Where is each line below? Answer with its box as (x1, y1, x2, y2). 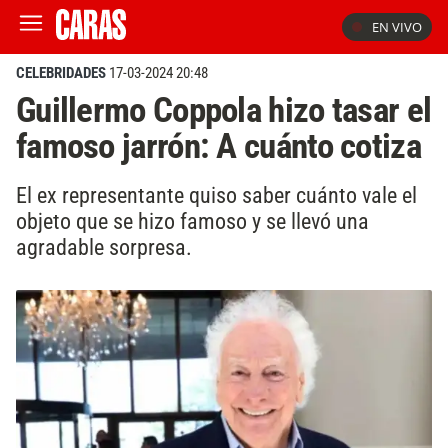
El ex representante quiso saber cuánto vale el (16, 181, 417, 208)
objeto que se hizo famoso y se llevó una (16, 207, 369, 234)
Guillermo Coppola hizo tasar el (16, 89, 432, 131)
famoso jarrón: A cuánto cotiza (16, 125, 421, 167)
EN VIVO (372, 18, 422, 36)
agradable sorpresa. (16, 233, 192, 260)
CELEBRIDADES (16, 64, 106, 82)
